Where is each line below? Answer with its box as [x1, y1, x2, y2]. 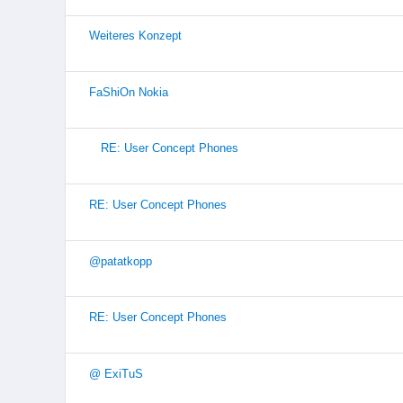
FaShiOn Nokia [88, 85, 168, 99]
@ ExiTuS [88, 366, 143, 381]
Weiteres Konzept [88, 29, 182, 43]
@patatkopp [88, 254, 152, 268]
